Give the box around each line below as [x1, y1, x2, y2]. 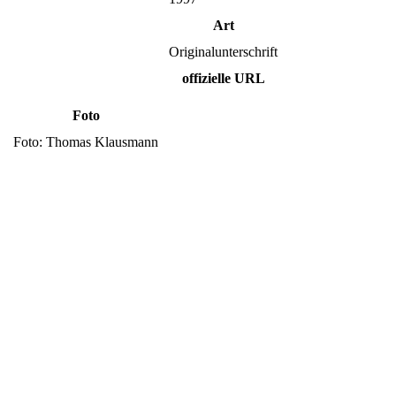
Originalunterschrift [169, 43, 278, 59]
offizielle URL [181, 70, 265, 86]
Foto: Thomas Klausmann [13, 133, 158, 149]
